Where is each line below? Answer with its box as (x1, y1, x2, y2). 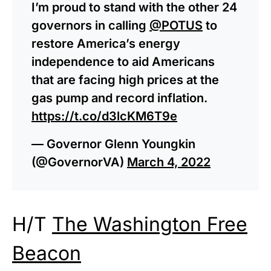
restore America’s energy (31, 36, 180, 51)
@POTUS (149, 18, 203, 33)
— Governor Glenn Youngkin (31, 136, 195, 151)
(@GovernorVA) (31, 154, 127, 169)
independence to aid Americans (31, 54, 215, 69)
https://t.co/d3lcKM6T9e (31, 108, 177, 123)
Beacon (12, 241, 81, 265)
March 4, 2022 (127, 154, 211, 169)
